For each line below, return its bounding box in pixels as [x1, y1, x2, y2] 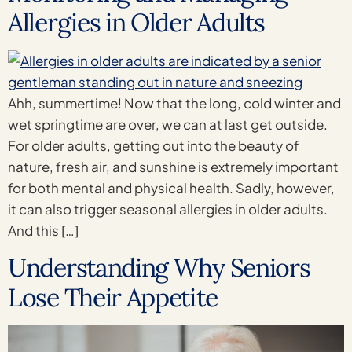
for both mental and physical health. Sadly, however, [8, 179, 335, 197]
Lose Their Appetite [8, 280, 218, 313]
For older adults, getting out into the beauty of [8, 137, 299, 155]
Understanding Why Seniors [8, 251, 310, 284]
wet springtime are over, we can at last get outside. [8, 115, 328, 134]
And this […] [8, 222, 79, 240]
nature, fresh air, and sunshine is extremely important [8, 158, 339, 176]
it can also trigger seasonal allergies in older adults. [8, 200, 328, 218]
